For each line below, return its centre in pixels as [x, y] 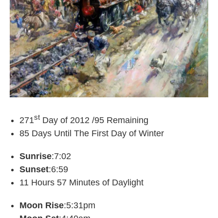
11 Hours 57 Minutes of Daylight [82, 183]
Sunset [34, 170]
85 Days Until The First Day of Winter [92, 134]
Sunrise [36, 156]
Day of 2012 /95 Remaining [94, 120]
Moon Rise [42, 206]
